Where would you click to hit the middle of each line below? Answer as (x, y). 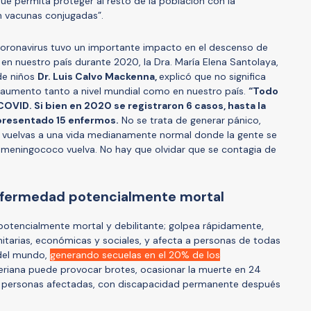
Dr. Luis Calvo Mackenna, (98, 76)
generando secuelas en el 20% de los (135, 254)
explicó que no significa (212, 76)
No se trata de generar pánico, (190, 120)
